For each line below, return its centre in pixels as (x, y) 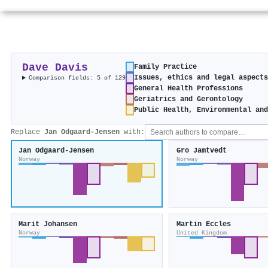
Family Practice (166, 67)
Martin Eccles (203, 225)
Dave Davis (55, 68)
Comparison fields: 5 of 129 (77, 78)
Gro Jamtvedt (201, 151)
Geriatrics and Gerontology (189, 100)
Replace (28, 133)
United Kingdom (201, 233)
